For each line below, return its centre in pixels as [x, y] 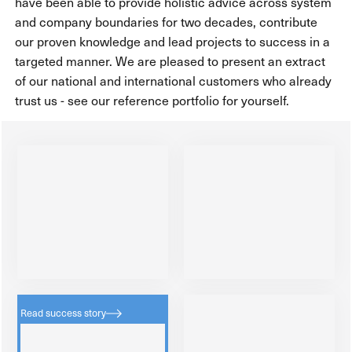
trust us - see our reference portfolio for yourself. [152, 100]
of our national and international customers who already [173, 80]
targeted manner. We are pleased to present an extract [170, 60]
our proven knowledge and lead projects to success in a [172, 41]
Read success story [64, 312]
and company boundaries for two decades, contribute [166, 21]
